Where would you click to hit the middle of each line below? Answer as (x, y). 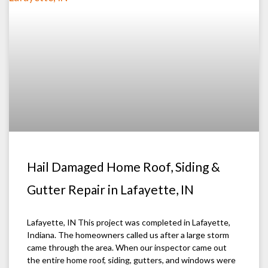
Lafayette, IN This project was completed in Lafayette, (129, 222)
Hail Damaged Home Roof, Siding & (124, 166)
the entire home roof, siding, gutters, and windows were (131, 260)
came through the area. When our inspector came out (127, 247)
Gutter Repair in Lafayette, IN (110, 189)
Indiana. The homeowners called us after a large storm (128, 234)
